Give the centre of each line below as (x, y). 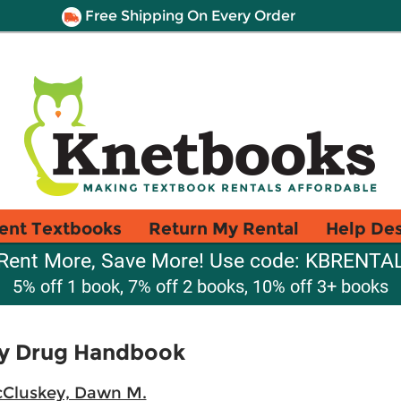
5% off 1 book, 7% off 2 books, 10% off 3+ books (200, 286)
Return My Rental (224, 228)
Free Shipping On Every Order (188, 16)
